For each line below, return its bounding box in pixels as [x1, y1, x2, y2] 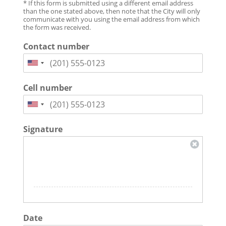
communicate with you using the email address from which [23, 14, 200, 24]
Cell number [23, 82, 72, 93]
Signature [23, 123, 63, 135]
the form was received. [23, 22, 91, 32]
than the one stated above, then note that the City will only [23, 6, 200, 16]
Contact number [23, 40, 89, 52]
